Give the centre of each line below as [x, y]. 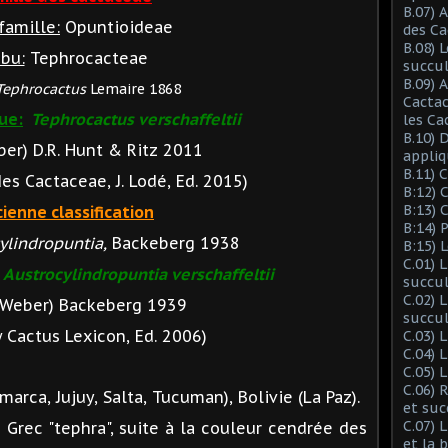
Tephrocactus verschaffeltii [136, 118]
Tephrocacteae [86, 57]
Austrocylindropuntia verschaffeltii [138, 273]
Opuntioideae [116, 26]
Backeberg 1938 [175, 242]
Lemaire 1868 [133, 88]
